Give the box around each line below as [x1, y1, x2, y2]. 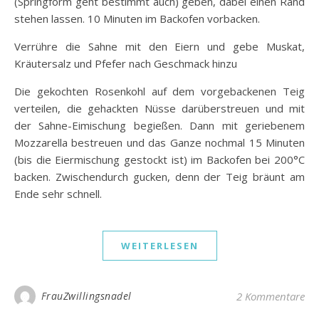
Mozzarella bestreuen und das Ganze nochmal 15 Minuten [14, 135, 305, 150]
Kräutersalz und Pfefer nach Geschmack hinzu [14, 56, 237, 70]
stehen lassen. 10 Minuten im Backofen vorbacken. [14, 11, 260, 26]
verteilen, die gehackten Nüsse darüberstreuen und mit [14, 100, 305, 115]
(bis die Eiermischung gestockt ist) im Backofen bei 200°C [14, 152, 305, 167]
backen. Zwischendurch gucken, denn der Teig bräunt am [14, 169, 305, 184]
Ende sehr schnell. [14, 186, 102, 201]
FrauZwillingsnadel [41, 288, 132, 303]
